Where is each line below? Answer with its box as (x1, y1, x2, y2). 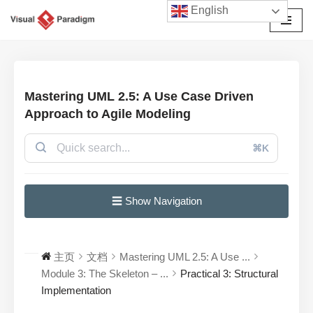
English (188, 4, 229, 17)
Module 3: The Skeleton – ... (41, 268, 168, 280)
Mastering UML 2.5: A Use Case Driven (24, 89, 254, 104)
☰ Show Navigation (111, 195, 202, 208)
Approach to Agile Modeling (24, 107, 191, 122)
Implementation (41, 284, 111, 297)
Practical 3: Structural (180, 268, 278, 280)
